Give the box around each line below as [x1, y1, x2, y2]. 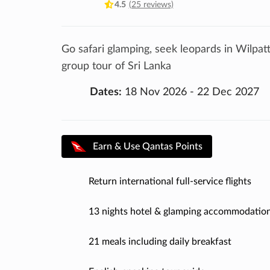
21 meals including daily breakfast [89, 236, 231, 246]
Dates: [89, 86, 122, 98]
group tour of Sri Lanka [61, 60, 171, 72]
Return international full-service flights [89, 176, 251, 186]
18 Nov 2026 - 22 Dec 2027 [121, 86, 259, 98]
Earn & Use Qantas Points [93, 141, 202, 151]
